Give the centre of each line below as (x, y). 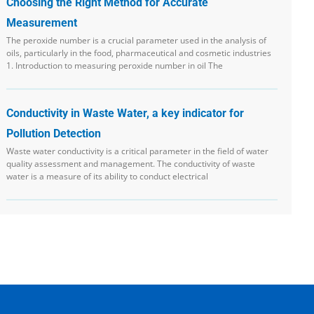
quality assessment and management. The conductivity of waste (131, 163)
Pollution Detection (54, 133)
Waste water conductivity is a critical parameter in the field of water (138, 151)
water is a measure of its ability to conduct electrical (108, 176)
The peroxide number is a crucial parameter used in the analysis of (137, 40)
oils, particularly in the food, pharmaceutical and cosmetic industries (139, 53)
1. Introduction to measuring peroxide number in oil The (115, 65)
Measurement (42, 22)
